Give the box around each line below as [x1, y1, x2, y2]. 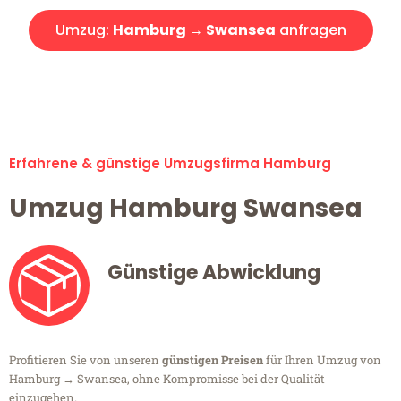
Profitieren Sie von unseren [9, 352, 162, 369]
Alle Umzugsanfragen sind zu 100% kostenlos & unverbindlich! [13, 68, 388, 87]
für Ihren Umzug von [263, 352, 381, 369]
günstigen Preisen [162, 352, 263, 369]
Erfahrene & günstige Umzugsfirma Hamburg [9, 154, 331, 174]
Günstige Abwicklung [107, 259, 320, 287]
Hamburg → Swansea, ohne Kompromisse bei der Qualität [9, 371, 325, 388]
